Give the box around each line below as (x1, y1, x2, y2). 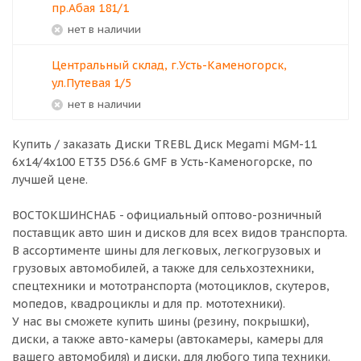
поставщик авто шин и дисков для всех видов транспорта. (12, 226, 347, 240)
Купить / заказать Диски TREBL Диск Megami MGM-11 (12, 137, 317, 151)
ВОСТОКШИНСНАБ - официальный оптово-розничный (12, 208, 322, 222)
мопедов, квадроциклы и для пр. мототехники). (12, 297, 285, 311)
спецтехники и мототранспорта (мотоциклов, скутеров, (12, 279, 330, 293)
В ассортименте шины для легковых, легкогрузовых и (12, 243, 321, 258)
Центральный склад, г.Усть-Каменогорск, (52, 58, 287, 73)
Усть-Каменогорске (180, 155, 292, 169)
